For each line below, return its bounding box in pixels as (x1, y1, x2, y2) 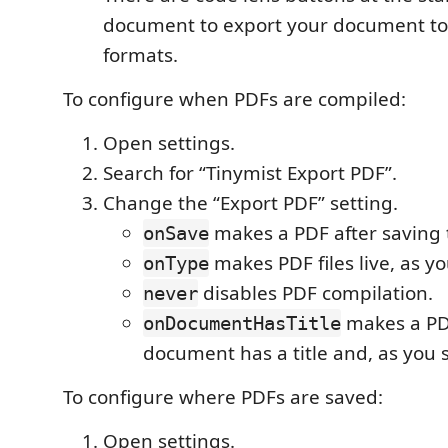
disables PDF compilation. (198, 280, 433, 307)
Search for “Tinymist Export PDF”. (103, 160, 397, 187)
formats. (103, 42, 178, 69)
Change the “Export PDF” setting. (103, 190, 398, 217)
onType (143, 252, 209, 275)
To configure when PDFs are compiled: (63, 86, 406, 113)
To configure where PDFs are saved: (63, 384, 383, 411)
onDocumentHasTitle (143, 312, 341, 335)
